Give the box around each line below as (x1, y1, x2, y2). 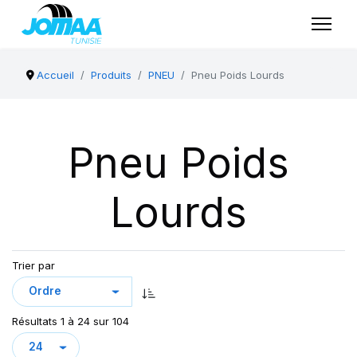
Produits (91, 69, 132, 81)
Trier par (12, 259, 55, 272)
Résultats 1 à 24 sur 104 (12, 314, 129, 328)
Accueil (37, 69, 75, 81)
